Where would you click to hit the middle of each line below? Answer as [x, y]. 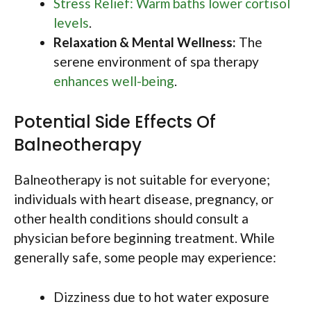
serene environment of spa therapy [156, 61]
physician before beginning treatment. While [144, 238]
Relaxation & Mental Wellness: [145, 42]
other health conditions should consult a [131, 219]
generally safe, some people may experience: [145, 258]
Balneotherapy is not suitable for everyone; [142, 180]
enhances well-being [114, 81]
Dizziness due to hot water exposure [161, 296]
